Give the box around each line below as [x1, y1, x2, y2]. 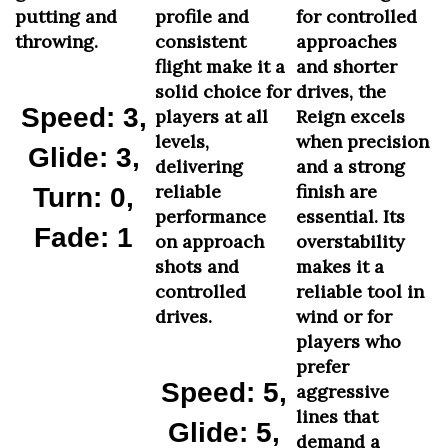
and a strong [296, 145, 405, 168]
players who [296, 320, 401, 343]
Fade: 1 [34, 212, 133, 243]
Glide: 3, [27, 132, 140, 163]
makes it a [296, 245, 384, 268]
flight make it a [155, 45, 285, 68]
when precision [296, 120, 429, 143]
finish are [296, 170, 377, 193]
